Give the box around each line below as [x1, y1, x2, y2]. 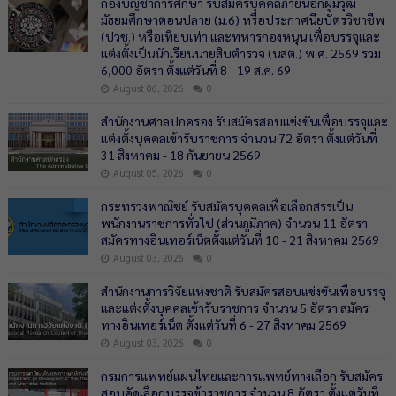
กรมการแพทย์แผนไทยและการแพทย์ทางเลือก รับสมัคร [100, 368, 383, 384]
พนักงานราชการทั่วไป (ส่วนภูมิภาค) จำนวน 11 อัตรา [100, 215, 368, 231]
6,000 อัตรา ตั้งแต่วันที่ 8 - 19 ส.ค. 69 [100, 62, 291, 78]
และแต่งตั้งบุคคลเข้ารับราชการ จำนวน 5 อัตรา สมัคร [100, 300, 369, 316]
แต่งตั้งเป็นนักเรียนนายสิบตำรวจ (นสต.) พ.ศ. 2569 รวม [100, 45, 381, 61]
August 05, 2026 [112, 166, 184, 179]
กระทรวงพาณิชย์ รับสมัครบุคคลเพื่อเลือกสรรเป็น [100, 198, 353, 214]
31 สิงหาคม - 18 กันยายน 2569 [100, 147, 261, 163]
